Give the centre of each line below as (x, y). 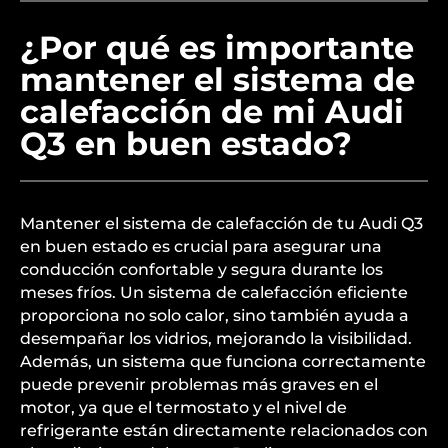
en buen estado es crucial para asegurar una (201, 246)
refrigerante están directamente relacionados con (224, 430)
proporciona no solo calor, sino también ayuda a (214, 315)
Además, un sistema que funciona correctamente (223, 361)
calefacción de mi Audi (212, 111)
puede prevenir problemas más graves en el (199, 384)
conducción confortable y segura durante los (201, 269)
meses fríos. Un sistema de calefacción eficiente (214, 292)
